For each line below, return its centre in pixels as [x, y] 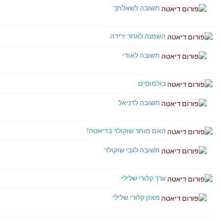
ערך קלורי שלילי [144, 178]
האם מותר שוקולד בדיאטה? [126, 131]
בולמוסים [152, 83]
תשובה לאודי [141, 55]
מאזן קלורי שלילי [136, 197]
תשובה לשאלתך [137, 8]
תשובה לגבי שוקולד [132, 150]
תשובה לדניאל [139, 103]
